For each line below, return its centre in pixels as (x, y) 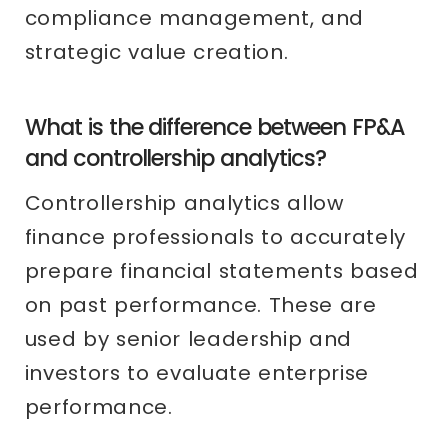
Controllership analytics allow (184, 203)
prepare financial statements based (221, 271)
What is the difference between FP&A (215, 127)
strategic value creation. (156, 52)
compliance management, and (194, 18)
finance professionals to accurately (215, 237)
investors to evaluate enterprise (197, 373)
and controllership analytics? (175, 158)
